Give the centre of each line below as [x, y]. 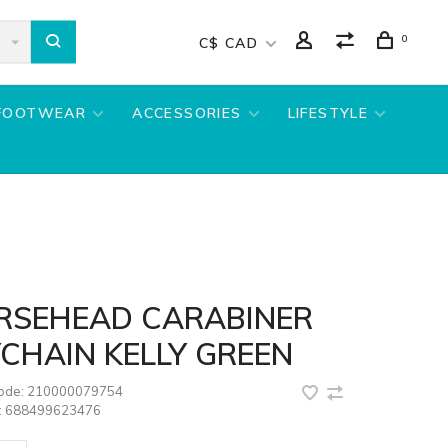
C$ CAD [231, 43]
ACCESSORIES [187, 113]
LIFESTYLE [328, 113]
